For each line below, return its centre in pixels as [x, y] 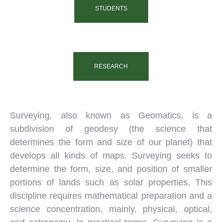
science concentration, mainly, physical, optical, [111, 209]
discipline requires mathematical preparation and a [111, 196]
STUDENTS [111, 8]
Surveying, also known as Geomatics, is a [111, 115]
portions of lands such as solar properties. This [111, 182]
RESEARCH [111, 66]
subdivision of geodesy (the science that [111, 129]
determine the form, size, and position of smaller [111, 169]
